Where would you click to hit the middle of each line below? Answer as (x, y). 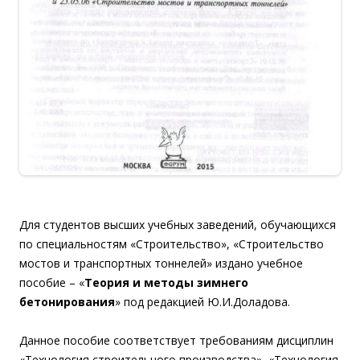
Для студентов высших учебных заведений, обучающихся (178, 225)
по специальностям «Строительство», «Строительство (172, 244)
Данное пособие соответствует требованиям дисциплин (176, 341)
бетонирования (67, 302)
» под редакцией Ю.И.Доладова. (202, 302)
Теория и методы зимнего (166, 283)
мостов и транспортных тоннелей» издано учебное (161, 264)
